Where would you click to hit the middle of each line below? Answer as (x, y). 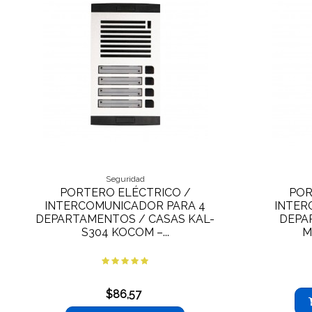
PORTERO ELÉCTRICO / (125, 193)
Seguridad (125, 179)
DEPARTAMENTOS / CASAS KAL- (125, 219)
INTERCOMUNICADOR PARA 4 (125, 206)
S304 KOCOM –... (125, 233)
